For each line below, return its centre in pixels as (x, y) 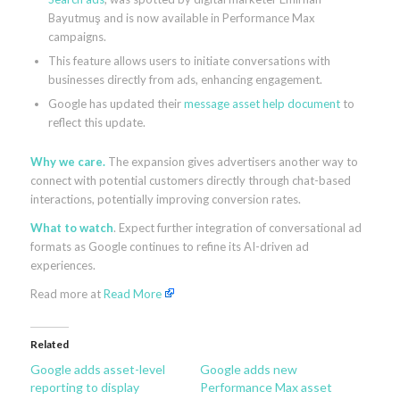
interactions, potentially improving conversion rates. (165, 199)
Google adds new (248, 369)
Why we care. (67, 161)
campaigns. (77, 36)
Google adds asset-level (97, 369)
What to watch (71, 227)
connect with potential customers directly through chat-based (190, 180)
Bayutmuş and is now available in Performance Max (181, 17)
